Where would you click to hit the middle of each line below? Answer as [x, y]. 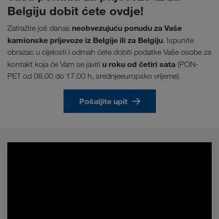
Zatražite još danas [40, 28]
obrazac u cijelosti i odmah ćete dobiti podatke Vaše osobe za [109, 52]
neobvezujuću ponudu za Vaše [127, 28]
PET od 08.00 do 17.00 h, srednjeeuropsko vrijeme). [94, 76]
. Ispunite [178, 41]
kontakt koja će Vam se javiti [55, 65]
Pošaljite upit [103, 101]
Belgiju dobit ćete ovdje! [76, 11]
